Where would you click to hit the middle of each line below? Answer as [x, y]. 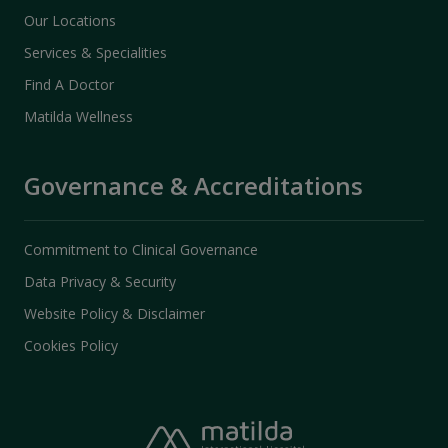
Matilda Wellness [78, 116]
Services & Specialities [95, 52]
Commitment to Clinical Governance [141, 249]
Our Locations [70, 20]
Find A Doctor [69, 84]
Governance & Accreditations [193, 185]
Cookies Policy [71, 345]
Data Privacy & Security [100, 281]
